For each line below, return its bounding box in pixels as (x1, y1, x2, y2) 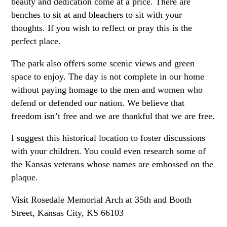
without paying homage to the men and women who (11, 84, 203, 95)
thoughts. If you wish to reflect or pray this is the (11, 22, 193, 33)
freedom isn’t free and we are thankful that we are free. (11, 110, 215, 121)
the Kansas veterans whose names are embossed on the (11, 159, 214, 170)
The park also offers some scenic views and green (11, 58, 195, 68)
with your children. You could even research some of (11, 146, 206, 157)
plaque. (11, 172, 39, 183)
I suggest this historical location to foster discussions (11, 133, 206, 143)
